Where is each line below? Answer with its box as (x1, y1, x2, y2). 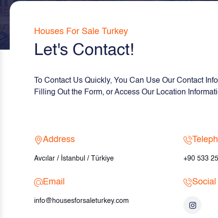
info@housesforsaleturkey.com (34, 198, 129, 204)
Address (43, 135, 75, 144)
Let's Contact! (34, 42, 134, 59)
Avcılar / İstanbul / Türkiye (34, 155, 114, 162)
